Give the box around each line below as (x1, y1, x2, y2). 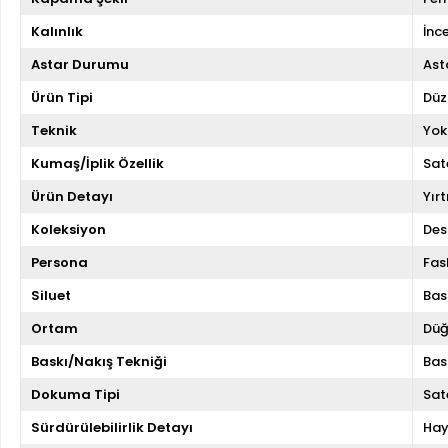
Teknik (31, 121, 77, 140)
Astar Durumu (31, 55, 129, 74)
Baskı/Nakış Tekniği (31, 352, 167, 371)
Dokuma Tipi (31, 385, 120, 404)
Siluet (31, 286, 71, 305)
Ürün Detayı (31, 187, 113, 206)
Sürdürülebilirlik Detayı (31, 418, 193, 437)
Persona (31, 253, 88, 272)
